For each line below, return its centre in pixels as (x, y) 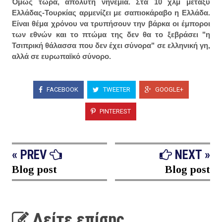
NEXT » (191, 155)
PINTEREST (114, 111)
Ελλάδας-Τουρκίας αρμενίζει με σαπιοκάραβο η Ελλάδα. (111, 13)
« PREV (31, 155)
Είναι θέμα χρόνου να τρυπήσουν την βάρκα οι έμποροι (111, 24)
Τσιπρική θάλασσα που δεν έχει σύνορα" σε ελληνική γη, (111, 46)
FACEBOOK (61, 89)
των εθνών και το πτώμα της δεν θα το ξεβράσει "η (111, 35)
